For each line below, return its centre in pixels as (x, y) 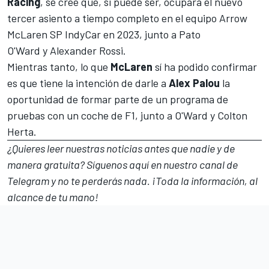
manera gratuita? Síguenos (68, 164)
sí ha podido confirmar (205, 66)
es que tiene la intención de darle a (88, 83)
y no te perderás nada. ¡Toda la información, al (153, 180)
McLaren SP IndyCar (54, 34)
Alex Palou (194, 83)
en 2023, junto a (140, 34)
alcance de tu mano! (53, 197)
